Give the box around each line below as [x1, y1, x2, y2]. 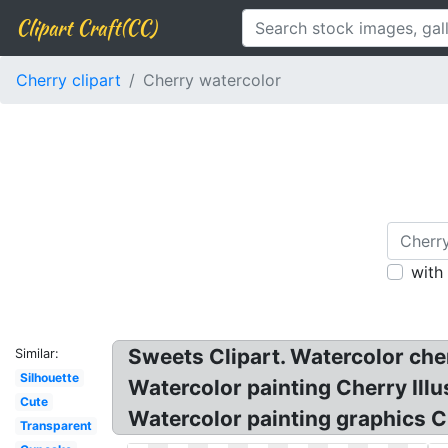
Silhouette [19, 370, 79, 385]
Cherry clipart [16, 70, 121, 90]
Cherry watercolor [143, 70, 281, 90]
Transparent [19, 418, 92, 433]
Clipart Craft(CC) [16, 13, 156, 42]
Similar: [15, 346, 59, 361]
